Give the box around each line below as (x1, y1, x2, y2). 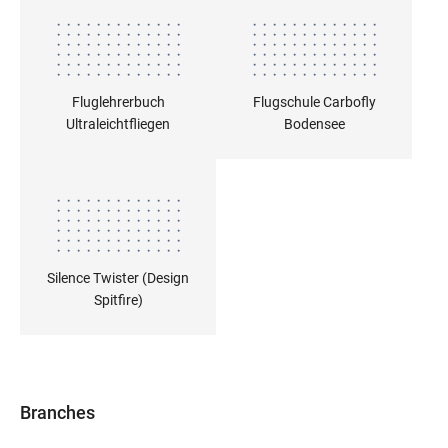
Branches (20, 401, 95, 423)
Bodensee (283, 115, 345, 132)
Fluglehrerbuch (71, 93, 165, 110)
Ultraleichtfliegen (66, 115, 170, 132)
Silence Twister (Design (47, 269, 189, 286)
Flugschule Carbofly (252, 93, 376, 110)
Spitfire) (93, 291, 143, 308)
